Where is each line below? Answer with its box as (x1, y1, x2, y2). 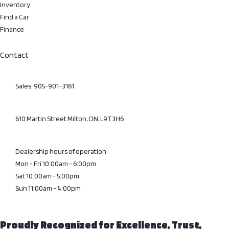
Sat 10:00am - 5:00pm (15, 172, 79, 180)
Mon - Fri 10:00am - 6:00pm (15, 159, 96, 168)
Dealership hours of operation (15, 147, 106, 155)
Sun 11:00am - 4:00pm (15, 184, 81, 192)
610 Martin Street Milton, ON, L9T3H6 (15, 114, 124, 123)
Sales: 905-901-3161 (15, 82, 74, 90)
